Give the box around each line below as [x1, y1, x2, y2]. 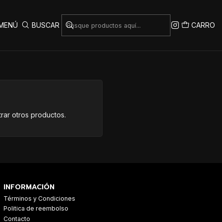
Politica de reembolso [3, 205, 68, 213]
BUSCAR [31, 21, 59, 29]
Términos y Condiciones [3, 194, 75, 202]
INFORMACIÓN [3, 181, 55, 192]
